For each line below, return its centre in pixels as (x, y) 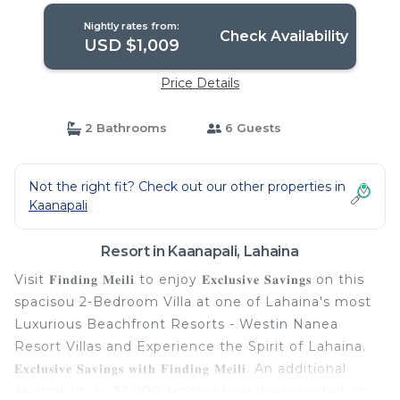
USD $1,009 (132, 46)
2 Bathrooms (124, 128)
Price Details (200, 83)
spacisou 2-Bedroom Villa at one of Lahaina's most (193, 302)
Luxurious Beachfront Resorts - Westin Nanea (176, 324)
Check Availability (283, 36)
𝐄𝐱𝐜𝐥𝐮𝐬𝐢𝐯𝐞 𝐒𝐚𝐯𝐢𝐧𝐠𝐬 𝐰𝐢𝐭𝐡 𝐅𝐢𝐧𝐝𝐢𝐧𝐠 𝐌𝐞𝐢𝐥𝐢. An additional (180, 369)
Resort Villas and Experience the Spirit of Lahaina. (190, 346)
